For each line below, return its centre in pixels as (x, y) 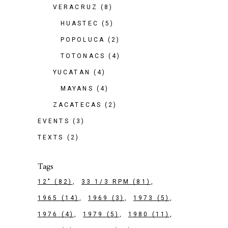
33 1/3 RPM (106, 182)
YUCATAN (72, 72)
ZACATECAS (78, 105)
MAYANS (77, 89)
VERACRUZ (75, 7)
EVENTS (54, 121)
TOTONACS (83, 56)
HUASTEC (80, 23)
